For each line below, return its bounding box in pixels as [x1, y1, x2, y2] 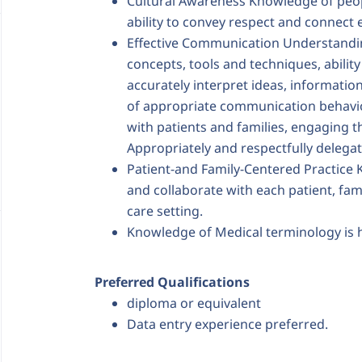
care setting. [127, 202, 203, 220]
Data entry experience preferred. [127, 315, 328, 333]
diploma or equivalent [127, 294, 261, 312]
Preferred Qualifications [95, 273, 250, 291]
